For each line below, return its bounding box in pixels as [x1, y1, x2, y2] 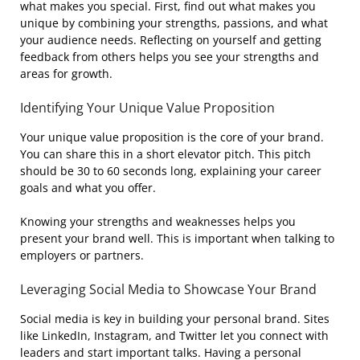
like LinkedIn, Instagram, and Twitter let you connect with [20, 327, 329, 343]
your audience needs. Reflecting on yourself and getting [20, 31, 321, 47]
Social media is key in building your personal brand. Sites [20, 310, 329, 326]
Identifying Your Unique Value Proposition [20, 98, 275, 117]
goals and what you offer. [20, 179, 156, 195]
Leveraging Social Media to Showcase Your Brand [20, 280, 317, 298]
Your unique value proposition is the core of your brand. [20, 129, 324, 145]
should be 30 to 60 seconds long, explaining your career [20, 162, 321, 178]
